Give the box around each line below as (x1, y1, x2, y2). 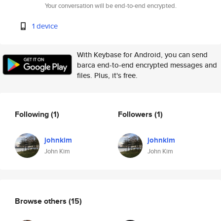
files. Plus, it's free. (77, 70, 138, 80)
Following (15, 108, 51, 120)
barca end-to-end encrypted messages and (77, 60, 217, 70)
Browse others (15, 195, 69, 207)
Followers (118, 108, 154, 120)
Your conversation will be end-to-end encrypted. (44, 1, 177, 10)
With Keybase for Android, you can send (77, 49, 208, 60)
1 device (32, 21, 58, 31)
